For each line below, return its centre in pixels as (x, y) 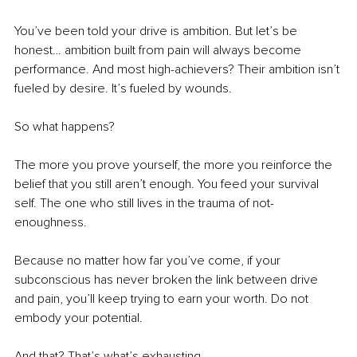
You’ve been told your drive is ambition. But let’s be (157, 31)
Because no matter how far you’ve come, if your (149, 261)
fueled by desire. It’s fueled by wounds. (125, 89)
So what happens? (65, 127)
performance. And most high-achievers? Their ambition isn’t (178, 70)
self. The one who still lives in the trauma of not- (144, 204)
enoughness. (51, 223)
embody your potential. (80, 318)
